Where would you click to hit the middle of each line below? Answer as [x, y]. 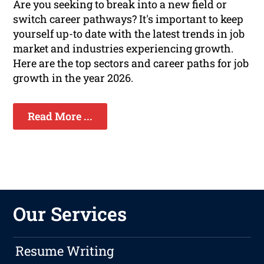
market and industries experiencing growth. [123, 48]
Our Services [70, 214]
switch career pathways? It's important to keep [128, 19]
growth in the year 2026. [73, 77]
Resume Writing [65, 251]
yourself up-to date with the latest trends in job [129, 33]
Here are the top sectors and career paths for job [131, 63]
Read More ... [60, 116]
